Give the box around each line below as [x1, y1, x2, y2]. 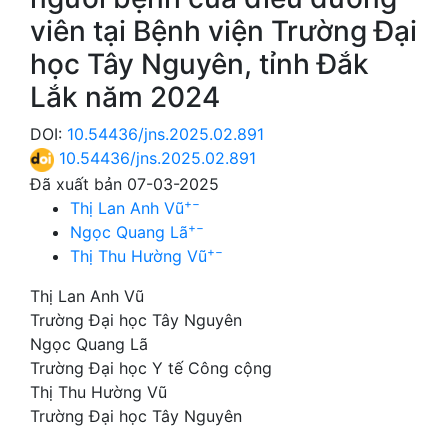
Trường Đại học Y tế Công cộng [30, 357, 272, 378]
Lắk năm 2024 [30, 80, 220, 115]
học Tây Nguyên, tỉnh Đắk [30, 47, 369, 82]
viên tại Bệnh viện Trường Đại [30, 14, 417, 49]
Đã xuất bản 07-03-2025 [30, 173, 219, 194]
